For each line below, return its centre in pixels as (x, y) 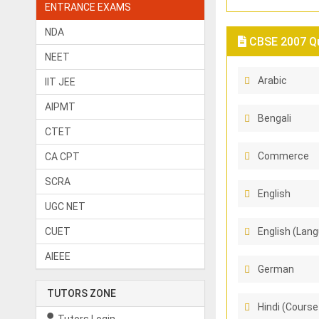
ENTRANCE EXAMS (88, 7)
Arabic (272, 80)
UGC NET (65, 206)
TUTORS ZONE (82, 293)
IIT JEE (60, 82)
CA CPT (62, 157)
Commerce (283, 156)
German (276, 269)
